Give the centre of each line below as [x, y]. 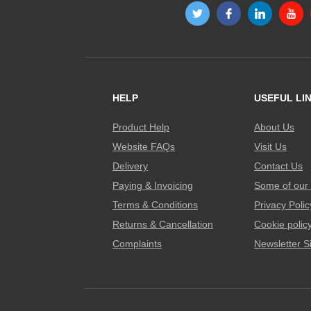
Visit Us [270, 146]
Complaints [137, 244]
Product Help [141, 127]
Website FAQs [144, 146]
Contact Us [278, 166]
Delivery [130, 166]
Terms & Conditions [155, 205]
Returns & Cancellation [163, 224]
